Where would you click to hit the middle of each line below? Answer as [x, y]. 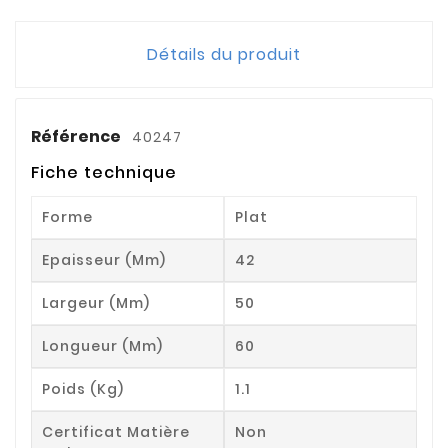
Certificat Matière [116, 431]
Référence [77, 136]
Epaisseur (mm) [104, 259]
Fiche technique [104, 172]
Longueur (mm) [102, 345]
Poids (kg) [83, 388]
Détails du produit [224, 54]
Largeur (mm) [96, 302]
